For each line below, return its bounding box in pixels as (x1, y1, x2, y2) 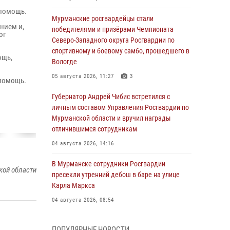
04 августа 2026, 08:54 (52, 197, 114, 203)
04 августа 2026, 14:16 (52, 140, 114, 147)
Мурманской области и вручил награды (52, 114, 171, 122)
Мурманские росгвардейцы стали (52, 14, 154, 23)
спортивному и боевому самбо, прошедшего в (52, 47, 189, 55)
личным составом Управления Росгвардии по (52, 103, 189, 111)
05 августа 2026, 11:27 (52, 73, 114, 80)
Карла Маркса (52, 181, 95, 189)
